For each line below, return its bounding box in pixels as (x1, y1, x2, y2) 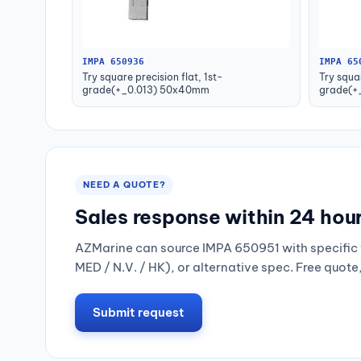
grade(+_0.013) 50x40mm (82, 84, 210, 97)
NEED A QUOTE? (83, 179, 166, 191)
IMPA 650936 (82, 56, 144, 68)
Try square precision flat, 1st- (82, 71, 222, 84)
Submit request (93, 305, 185, 321)
